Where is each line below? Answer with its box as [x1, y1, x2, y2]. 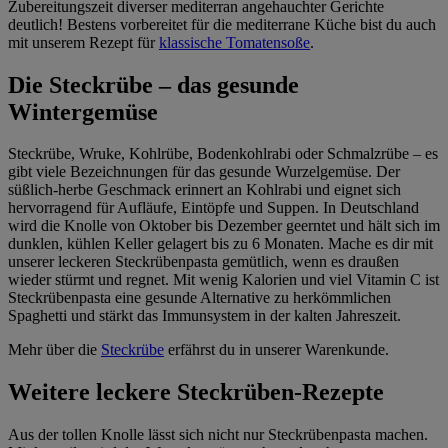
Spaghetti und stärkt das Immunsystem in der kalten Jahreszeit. [8, 307, 401, 325]
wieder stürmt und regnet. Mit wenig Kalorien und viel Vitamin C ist [8, 271, 439, 289]
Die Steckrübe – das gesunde [8, 71, 299, 98]
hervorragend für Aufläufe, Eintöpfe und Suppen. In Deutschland [8, 199, 419, 217]
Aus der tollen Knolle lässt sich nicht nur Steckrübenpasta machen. [8, 426, 428, 444]
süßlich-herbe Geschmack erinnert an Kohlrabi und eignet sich [8, 181, 401, 199]
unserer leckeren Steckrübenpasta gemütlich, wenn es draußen [8, 253, 399, 271]
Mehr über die [8, 341, 101, 359]
